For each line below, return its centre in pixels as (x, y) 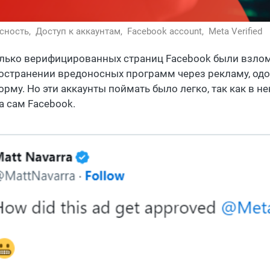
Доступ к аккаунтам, (80, 32)
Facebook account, (167, 32)
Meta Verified (235, 32)
